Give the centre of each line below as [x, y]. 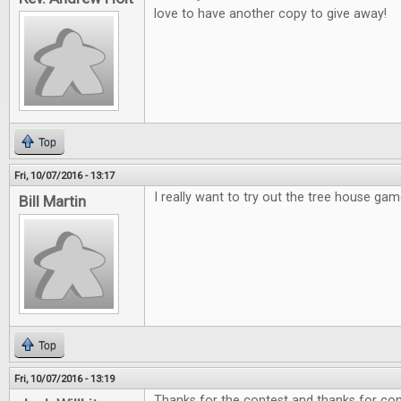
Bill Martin [52, 202]
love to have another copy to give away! [270, 14]
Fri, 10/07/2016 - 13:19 [64, 379]
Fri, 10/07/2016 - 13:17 [64, 176]
